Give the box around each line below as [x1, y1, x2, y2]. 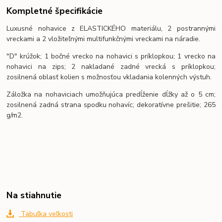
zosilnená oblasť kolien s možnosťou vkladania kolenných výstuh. [6, 72, 212, 82]
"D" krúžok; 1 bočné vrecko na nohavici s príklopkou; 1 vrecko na [6, 51, 216, 61]
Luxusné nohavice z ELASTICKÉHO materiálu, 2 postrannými [6, 23, 216, 33]
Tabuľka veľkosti [18, 209, 73, 219]
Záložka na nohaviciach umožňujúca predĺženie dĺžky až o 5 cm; [6, 89, 216, 99]
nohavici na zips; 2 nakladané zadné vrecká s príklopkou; [6, 61, 216, 71]
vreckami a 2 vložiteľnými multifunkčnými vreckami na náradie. [6, 34, 201, 44]
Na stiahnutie [6, 189, 62, 201]
